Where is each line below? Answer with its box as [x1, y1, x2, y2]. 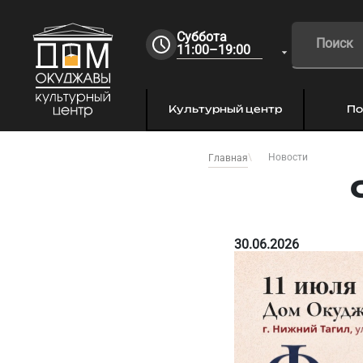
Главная [208, 152, 248, 164]
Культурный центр [169, 103, 282, 115]
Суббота [177, 28, 227, 45]
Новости [268, 152, 308, 163]
